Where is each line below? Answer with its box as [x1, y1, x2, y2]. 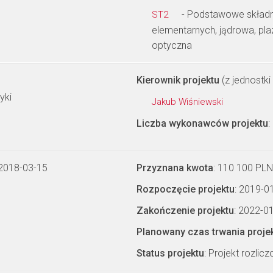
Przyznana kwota [136, 162, 213, 174]
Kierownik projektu [136, 74, 219, 86]
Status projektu [136, 247, 204, 259]
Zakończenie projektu [136, 205, 234, 216]
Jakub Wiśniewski [152, 96, 225, 107]
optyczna [152, 40, 192, 51]
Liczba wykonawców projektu [136, 118, 268, 129]
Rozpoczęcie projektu [136, 183, 235, 195]
